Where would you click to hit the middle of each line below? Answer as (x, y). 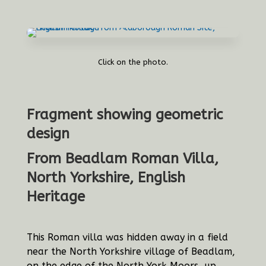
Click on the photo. (133, 62)
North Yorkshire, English (106, 178)
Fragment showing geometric (124, 115)
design (48, 134)
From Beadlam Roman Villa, (122, 159)
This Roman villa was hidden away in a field (127, 237)
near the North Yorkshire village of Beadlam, (131, 252)
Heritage (56, 197)
